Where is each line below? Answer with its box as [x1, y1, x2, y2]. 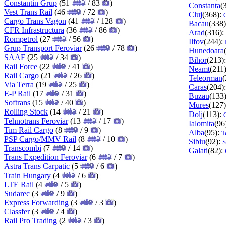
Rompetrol [4, 34, 38, 43]
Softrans [4, 98, 30, 107]
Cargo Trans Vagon [4, 16, 66, 25]
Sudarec [4, 189, 30, 198]
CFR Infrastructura [4, 25, 64, 34]
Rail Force [4, 62, 37, 71]
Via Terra [4, 80, 34, 89]
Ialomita [189, 119, 214, 128]
